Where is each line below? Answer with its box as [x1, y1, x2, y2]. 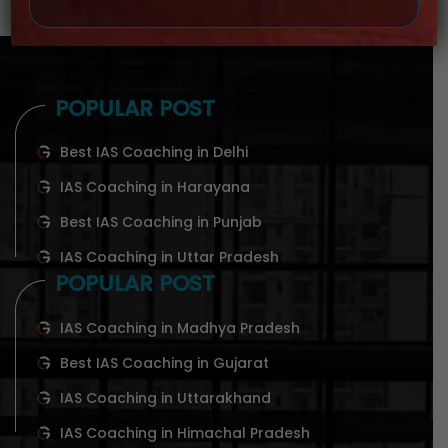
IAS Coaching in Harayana [60, 177, 250, 197]
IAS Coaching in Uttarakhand [60, 387, 271, 408]
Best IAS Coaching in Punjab [60, 212, 262, 232]
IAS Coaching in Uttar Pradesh [60, 247, 279, 267]
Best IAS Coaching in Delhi [60, 142, 248, 162]
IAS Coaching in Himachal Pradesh [60, 422, 310, 443]
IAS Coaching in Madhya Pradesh [60, 317, 300, 338]
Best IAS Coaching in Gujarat [60, 352, 269, 373]
